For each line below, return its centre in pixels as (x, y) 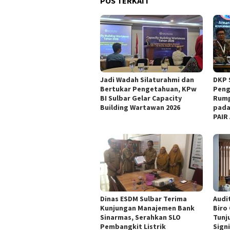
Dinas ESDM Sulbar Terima (143, 198)
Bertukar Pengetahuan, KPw (148, 89)
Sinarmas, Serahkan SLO (140, 217)
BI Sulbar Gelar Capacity (141, 98)
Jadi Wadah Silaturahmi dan (147, 79)
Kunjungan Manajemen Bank (147, 208)
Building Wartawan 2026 (140, 107)
